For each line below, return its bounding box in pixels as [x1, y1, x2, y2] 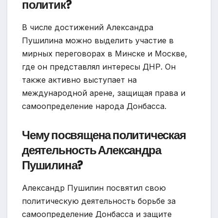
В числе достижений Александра [22, 22, 153, 32]
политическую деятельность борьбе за [22, 196, 176, 206]
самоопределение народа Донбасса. [22, 101, 166, 111]
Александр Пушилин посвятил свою [22, 182, 166, 193]
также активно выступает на [22, 74, 137, 85]
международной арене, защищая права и [22, 88, 185, 98]
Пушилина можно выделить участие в [22, 35, 174, 45]
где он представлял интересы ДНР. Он [22, 61, 176, 72]
